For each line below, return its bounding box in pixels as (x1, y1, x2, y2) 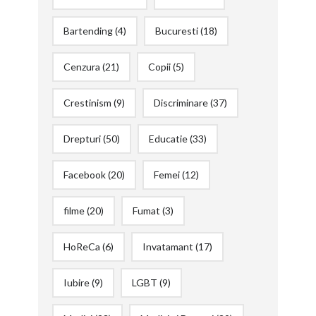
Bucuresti (154, 24, 198, 37)
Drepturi (63, 132, 101, 145)
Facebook (63, 168, 106, 181)
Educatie (148, 132, 188, 145)
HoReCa (63, 240, 100, 253)
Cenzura (63, 60, 100, 73)
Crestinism (63, 96, 111, 109)
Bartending (63, 24, 113, 37)
